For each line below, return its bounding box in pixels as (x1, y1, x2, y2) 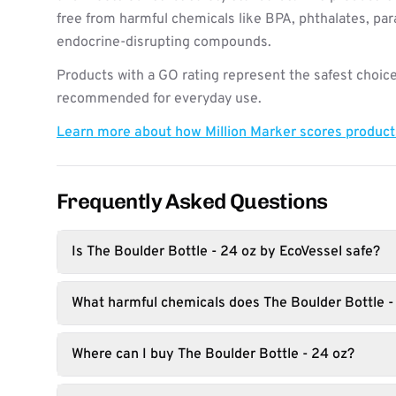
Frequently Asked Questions (57, 188, 328, 214)
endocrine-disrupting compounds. (57, 34, 271, 51)
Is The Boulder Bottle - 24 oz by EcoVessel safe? (72, 243, 380, 261)
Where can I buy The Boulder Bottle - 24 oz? (72, 346, 354, 363)
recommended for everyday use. (57, 90, 262, 108)
